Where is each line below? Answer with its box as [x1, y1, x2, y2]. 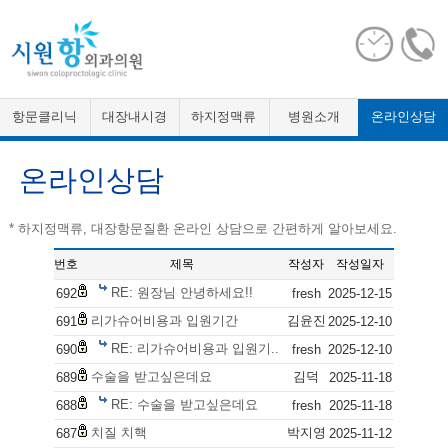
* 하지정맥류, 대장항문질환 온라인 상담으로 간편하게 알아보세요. [8, 220, 397, 236]
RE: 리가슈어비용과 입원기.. [111, 340, 279, 356]
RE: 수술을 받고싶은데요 [111, 396, 258, 412]
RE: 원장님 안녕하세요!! [111, 284, 253, 300]
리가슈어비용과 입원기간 [91, 312, 238, 328]
